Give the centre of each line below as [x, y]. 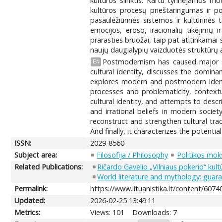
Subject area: [36, 155]
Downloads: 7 [155, 212]
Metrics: [28, 212]
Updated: [30, 200]
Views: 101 [108, 212]
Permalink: [31, 188]
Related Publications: [49, 166]
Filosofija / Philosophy [133, 155]
